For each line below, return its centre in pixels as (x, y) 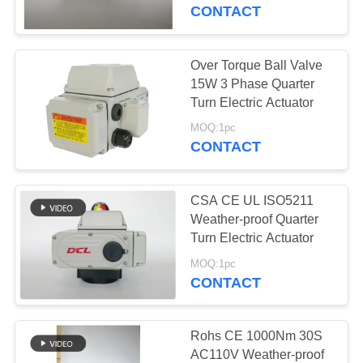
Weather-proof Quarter (255, 220)
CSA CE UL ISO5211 (227, 201)
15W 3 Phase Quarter (253, 83)
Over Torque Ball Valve (257, 65)
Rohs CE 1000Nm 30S (257, 336)
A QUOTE (56, 239)
